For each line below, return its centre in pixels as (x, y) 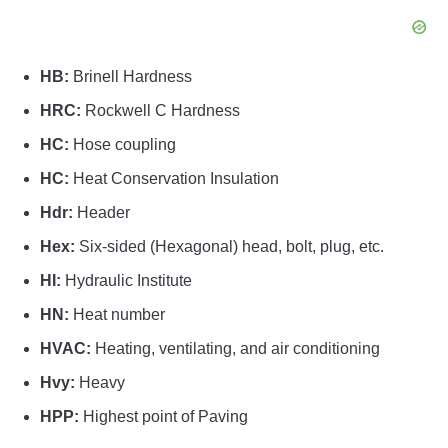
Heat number (117, 315)
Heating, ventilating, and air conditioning (235, 349)
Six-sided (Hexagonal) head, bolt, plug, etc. (229, 247)
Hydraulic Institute (126, 281)
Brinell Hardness (130, 77)
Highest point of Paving (163, 417)
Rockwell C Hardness (160, 111)
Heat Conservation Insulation (174, 179)
